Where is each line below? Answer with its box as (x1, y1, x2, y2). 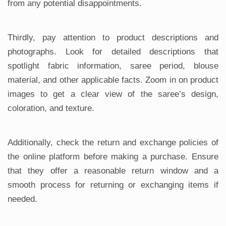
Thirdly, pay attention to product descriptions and (8, 33, 218, 43)
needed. (8, 194, 37, 204)
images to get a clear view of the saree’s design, (8, 89, 218, 99)
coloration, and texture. (8, 103, 94, 114)
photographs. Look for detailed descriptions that (8, 47, 218, 57)
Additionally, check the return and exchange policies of (8, 138, 218, 148)
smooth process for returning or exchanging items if (8, 180, 218, 190)
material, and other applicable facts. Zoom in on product (8, 75, 218, 85)
